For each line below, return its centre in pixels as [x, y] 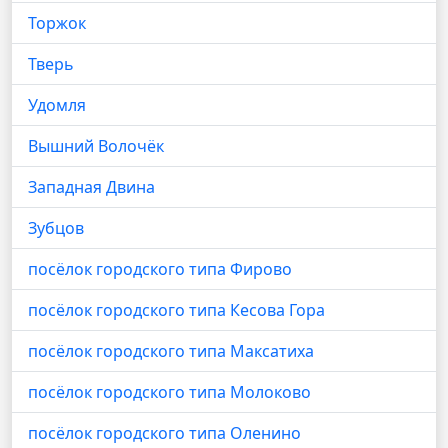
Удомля [57, 105]
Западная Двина [91, 187]
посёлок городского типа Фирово [160, 269]
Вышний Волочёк [96, 146]
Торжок [57, 23]
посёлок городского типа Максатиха [171, 351]
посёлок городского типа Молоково [169, 392]
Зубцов [56, 228]
